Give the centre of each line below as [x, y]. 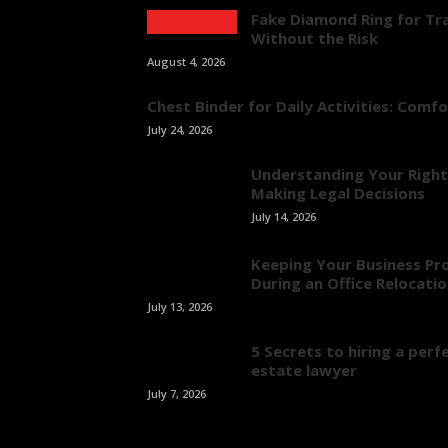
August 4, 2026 [186, 61]
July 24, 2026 [179, 129]
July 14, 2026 [283, 216]
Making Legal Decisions [338, 193]
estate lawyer [304, 370]
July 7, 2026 [176, 393]
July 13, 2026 [179, 306]
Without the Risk [314, 38]
